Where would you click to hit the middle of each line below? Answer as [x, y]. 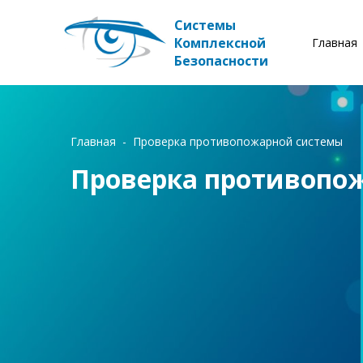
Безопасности [221, 61]
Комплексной [220, 43]
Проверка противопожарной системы [238, 141]
